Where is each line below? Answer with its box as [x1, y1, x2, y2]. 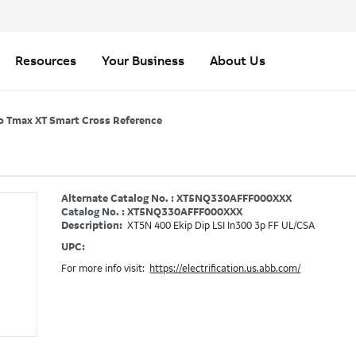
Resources [15, 52, 76, 68]
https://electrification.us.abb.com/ [149, 263, 301, 274]
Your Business [102, 52, 184, 68]
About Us [210, 52, 265, 68]
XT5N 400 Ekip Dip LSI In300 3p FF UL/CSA [127, 220, 315, 231]
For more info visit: [61, 263, 150, 274]
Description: [61, 220, 126, 231]
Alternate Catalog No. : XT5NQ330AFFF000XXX [61, 193, 292, 204]
